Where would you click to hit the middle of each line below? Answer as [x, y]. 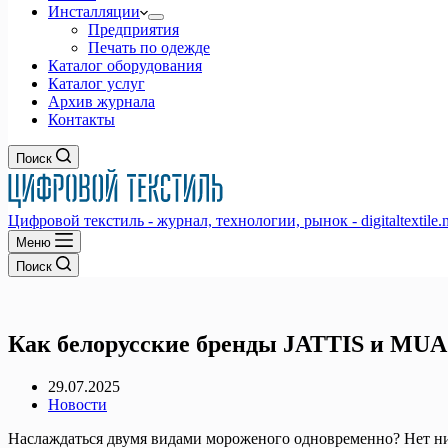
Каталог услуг [96, 83]
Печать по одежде [149, 47]
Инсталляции [94, 11]
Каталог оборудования [125, 65]
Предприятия [133, 29]
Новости [77, 404]
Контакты [81, 119]
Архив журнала [101, 101]
